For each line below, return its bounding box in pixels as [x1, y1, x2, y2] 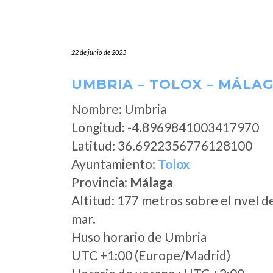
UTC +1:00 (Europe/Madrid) [71, 247, 230, 263]
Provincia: [71, 174, 130, 190]
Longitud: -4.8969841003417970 [71, 119, 259, 135]
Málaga [130, 174, 173, 190]
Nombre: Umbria [71, 101, 166, 116]
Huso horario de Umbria [71, 229, 207, 244]
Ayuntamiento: [71, 156, 158, 171]
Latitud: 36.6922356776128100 [71, 138, 252, 153]
